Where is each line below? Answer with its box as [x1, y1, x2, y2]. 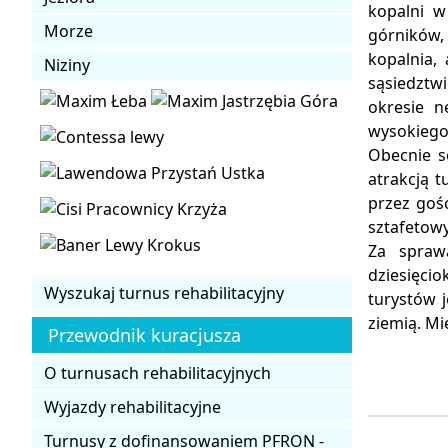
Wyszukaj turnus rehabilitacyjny [44, 281, 284, 304]
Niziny [44, 53, 90, 76]
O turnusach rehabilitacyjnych [44, 361, 271, 384]
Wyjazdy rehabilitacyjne [44, 395, 221, 418]
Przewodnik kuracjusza [48, 322, 241, 347]
